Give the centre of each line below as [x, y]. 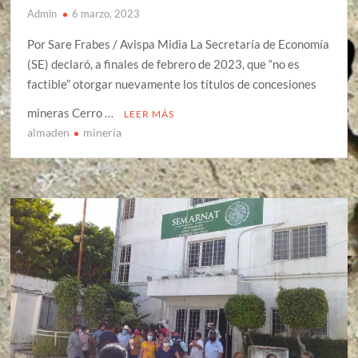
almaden [49, 132]
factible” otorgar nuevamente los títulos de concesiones [172, 84]
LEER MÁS [149, 113]
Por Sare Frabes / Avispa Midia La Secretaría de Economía [179, 44]
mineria [103, 132]
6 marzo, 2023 [106, 13]
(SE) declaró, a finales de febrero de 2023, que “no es [164, 64]
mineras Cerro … [72, 112]
